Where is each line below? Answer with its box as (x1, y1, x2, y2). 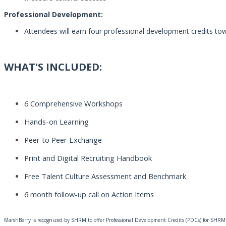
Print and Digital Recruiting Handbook (24, 153, 152, 163)
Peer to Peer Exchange (24, 135, 102, 145)
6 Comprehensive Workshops (24, 98, 123, 108)
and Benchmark (132, 171, 186, 181)
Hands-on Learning (24, 117, 89, 127)
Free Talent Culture (24, 171, 91, 181)
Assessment (91, 171, 132, 181)
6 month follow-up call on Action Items (24, 189, 156, 199)
